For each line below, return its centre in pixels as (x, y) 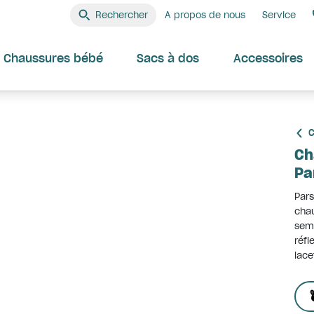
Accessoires (268, 58)
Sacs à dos (168, 58)
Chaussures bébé (53, 58)
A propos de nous (205, 15)
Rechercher (122, 14)
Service (279, 15)
